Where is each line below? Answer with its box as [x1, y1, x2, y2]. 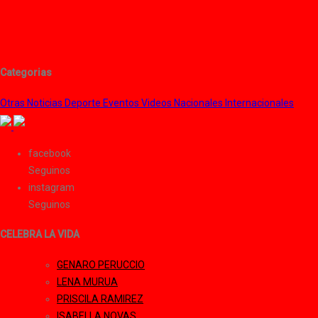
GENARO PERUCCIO [57, 258, 145, 270]
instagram [28, 181, 75, 193]
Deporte [65, 97, 103, 109]
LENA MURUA [57, 275, 118, 287]
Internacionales [225, 97, 294, 109]
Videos [141, 97, 174, 109]
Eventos [103, 97, 141, 109]
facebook [28, 147, 71, 159]
